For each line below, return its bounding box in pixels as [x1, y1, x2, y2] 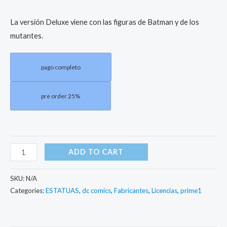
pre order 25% [41, 92, 80, 100]
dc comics [82, 186, 111, 195]
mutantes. [10, 31, 43, 41]
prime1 [180, 186, 202, 195]
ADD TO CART [68, 147, 124, 157]
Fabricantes [114, 186, 148, 195]
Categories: [10, 186, 46, 195]
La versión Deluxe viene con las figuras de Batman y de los [10, 18, 199, 27]
